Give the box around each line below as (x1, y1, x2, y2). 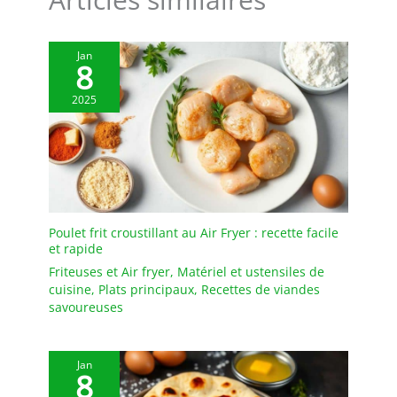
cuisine (49, 281, 91, 299)
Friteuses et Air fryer (49, 263, 170, 281)
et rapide (49, 240, 103, 258)
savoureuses (49, 299, 123, 316)
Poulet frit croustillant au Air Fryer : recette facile (49, 224, 339, 242)
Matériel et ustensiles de (177, 263, 324, 281)
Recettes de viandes (201, 281, 320, 299)
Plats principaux (98, 281, 194, 299)
